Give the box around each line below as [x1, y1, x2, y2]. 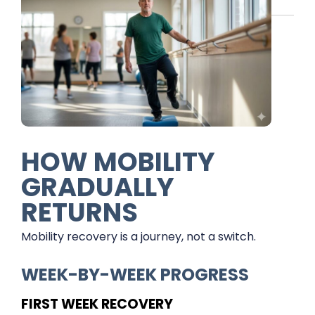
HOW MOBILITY [21, 143, 215, 180]
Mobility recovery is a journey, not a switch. [21, 228, 256, 245]
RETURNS [21, 193, 138, 231]
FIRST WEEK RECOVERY [21, 294, 173, 314]
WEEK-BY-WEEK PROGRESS [21, 262, 249, 286]
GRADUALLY [21, 168, 174, 205]
